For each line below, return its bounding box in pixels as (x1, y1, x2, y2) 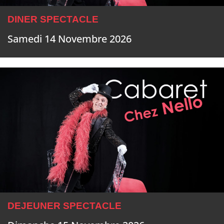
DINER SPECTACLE (7, 14, 98, 25)
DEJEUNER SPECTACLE (7, 200, 121, 211)
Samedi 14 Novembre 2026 (7, 32, 131, 46)
